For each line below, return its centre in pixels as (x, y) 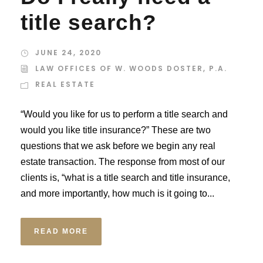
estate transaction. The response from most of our (123, 162)
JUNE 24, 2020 (68, 53)
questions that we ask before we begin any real (118, 146)
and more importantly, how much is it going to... (117, 193)
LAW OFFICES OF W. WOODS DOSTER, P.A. (131, 68)
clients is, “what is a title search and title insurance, (125, 178)
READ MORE (61, 231)
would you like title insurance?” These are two (116, 130)
